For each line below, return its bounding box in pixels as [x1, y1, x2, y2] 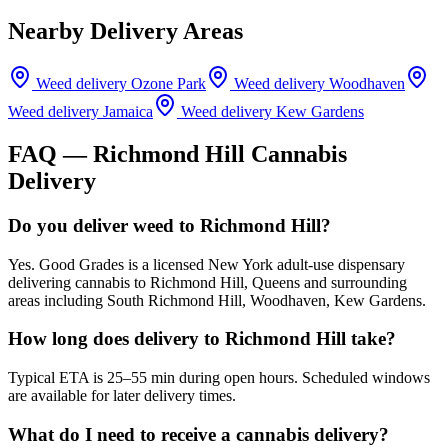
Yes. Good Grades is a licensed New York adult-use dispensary [8, 255, 405, 273]
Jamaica [103, 103, 153, 121]
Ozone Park [131, 75, 206, 93]
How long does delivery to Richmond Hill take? [8, 328, 396, 350]
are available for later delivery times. [8, 387, 236, 405]
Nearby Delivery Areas [8, 18, 243, 45]
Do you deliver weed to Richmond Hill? [8, 214, 331, 236]
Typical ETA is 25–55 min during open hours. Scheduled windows [8, 369, 430, 387]
